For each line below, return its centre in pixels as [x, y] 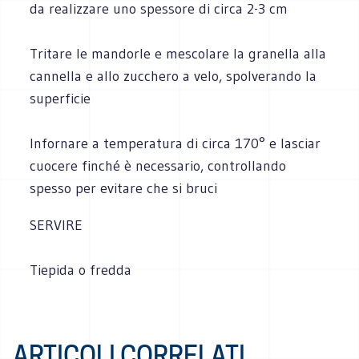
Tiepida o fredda [81, 270]
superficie [61, 98]
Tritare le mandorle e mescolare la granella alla [178, 53]
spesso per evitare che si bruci [124, 188]
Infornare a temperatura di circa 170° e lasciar [175, 143]
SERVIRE [56, 225]
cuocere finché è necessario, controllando [158, 165]
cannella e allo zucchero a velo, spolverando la [173, 76]
